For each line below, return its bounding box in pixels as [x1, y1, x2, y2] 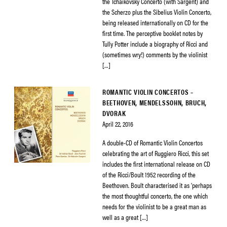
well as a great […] [102, 212, 148, 222]
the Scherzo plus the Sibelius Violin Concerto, [102, 7, 211, 17]
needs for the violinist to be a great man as [102, 201, 206, 211]
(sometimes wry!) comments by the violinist [102, 49, 207, 59]
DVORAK [102, 108, 126, 118]
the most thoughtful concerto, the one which [102, 191, 208, 201]
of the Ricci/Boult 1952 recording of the [102, 169, 196, 179]
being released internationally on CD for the [102, 17, 208, 27]
